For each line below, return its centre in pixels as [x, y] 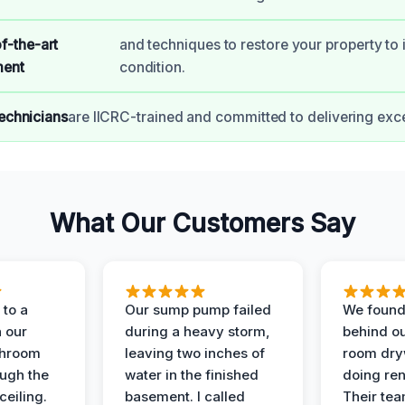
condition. [152, 67]
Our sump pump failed [198, 309]
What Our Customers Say [202, 223]
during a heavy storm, [197, 331]
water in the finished [191, 374]
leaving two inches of [194, 353]
